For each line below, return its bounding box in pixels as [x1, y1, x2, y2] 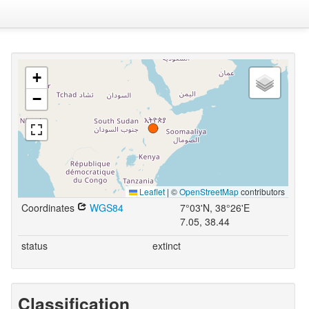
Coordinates [21, 201, 77, 215]
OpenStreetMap [179, 186, 239, 197]
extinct [152, 239, 181, 252]
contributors [238, 186, 285, 197]
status [21, 239, 48, 252]
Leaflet [137, 186, 165, 197]
